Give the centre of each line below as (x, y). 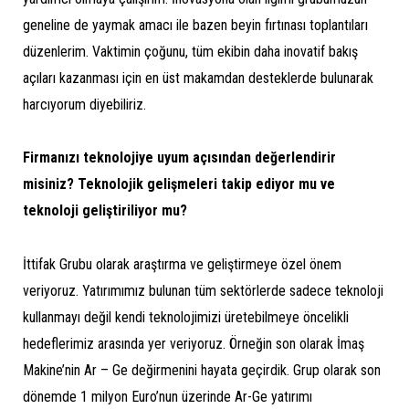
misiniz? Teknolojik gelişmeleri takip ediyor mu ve (179, 184)
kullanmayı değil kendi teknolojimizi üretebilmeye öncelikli (186, 318)
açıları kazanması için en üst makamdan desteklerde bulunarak (198, 78)
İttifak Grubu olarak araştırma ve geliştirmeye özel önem (182, 265)
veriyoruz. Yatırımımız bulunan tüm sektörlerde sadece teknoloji (203, 291)
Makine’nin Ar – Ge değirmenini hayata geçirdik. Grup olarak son (202, 371)
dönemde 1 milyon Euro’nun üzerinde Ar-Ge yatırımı (168, 397)
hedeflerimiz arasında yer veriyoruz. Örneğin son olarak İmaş (194, 344)
